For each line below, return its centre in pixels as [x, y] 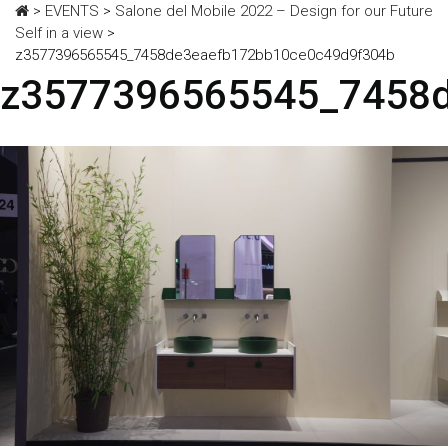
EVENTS [72, 11]
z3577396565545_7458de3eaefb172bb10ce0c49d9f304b [205, 55]
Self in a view [59, 33]
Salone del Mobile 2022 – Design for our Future [274, 11]
